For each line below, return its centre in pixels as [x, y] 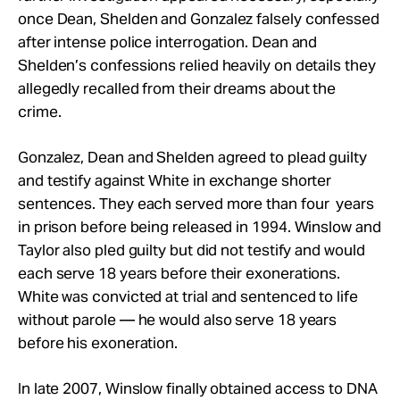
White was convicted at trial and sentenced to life [188, 296]
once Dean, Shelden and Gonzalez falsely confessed [199, 19]
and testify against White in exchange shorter [175, 180]
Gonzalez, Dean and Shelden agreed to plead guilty [192, 157]
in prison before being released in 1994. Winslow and [200, 227]
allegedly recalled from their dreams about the [177, 88]
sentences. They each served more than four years [196, 204]
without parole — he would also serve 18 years [178, 320]
